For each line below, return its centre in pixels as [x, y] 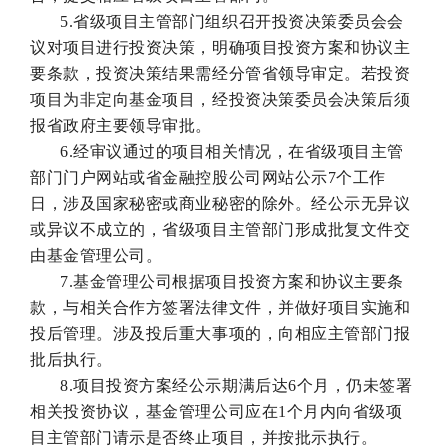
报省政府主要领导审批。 [121, 125]
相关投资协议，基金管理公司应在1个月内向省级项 [216, 411]
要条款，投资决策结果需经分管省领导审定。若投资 [220, 73]
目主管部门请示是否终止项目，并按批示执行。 [204, 437]
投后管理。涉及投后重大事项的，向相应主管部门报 [220, 333]
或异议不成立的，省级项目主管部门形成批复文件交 [220, 229]
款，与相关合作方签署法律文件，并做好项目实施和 [220, 307]
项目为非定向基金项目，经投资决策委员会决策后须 [220, 99]
